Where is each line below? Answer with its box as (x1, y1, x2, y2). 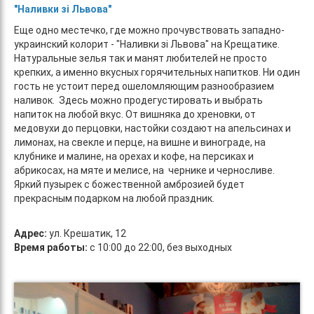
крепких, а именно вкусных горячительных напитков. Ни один (14, 66, 300, 78)
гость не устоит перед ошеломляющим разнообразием (14, 80, 274, 92)
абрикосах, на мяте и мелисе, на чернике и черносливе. (14, 164, 275, 176)
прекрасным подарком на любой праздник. (14, 192, 217, 204)
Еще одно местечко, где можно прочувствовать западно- (14, 24, 285, 36)
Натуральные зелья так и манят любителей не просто (14, 52, 267, 64)
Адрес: (14, 227, 47, 239)
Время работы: (14, 241, 90, 253)
